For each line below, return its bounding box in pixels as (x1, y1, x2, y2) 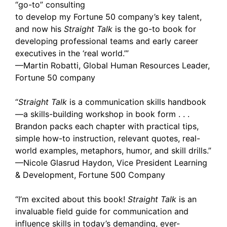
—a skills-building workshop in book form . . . (15, 109, 190, 119)
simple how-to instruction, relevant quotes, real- (15, 133, 200, 143)
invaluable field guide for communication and (15, 206, 188, 216)
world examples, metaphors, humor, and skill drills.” (15, 145, 211, 156)
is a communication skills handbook (67, 97, 206, 107)
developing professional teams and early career (15, 36, 198, 46)
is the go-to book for (112, 24, 196, 34)
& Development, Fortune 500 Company (15, 170, 165, 180)
